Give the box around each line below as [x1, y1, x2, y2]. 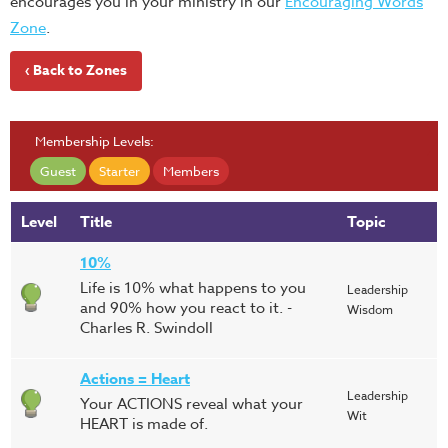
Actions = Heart [80, 368, 190, 389]
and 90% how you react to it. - [80, 297, 292, 319]
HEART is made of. [80, 413, 208, 435]
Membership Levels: [35, 132, 154, 150]
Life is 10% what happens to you [80, 277, 306, 299]
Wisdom [347, 301, 393, 318]
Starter [99, 162, 140, 180]
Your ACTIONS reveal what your [80, 393, 303, 415]
